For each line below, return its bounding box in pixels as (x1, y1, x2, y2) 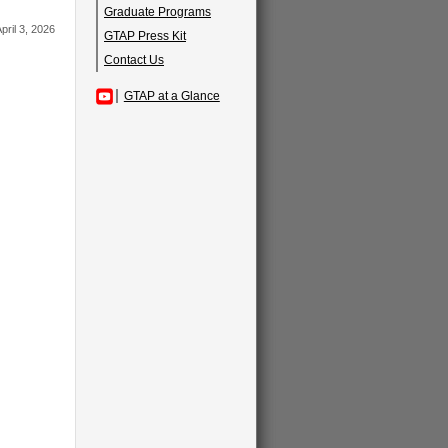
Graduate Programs (104, 5, 211, 19)
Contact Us (104, 53, 164, 67)
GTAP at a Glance (123, 89, 220, 103)
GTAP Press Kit (104, 29, 186, 43)
